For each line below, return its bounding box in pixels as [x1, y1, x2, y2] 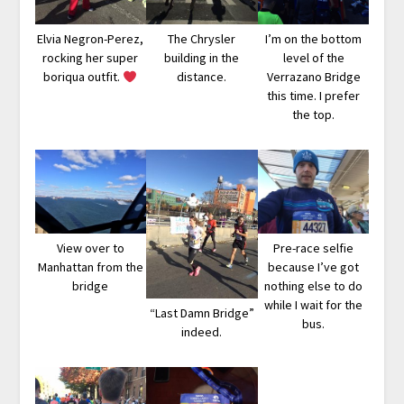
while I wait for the [264, 296, 363, 313]
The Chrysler [168, 31, 236, 48]
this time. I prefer [267, 87, 361, 105]
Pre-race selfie [273, 239, 354, 256]
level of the [282, 50, 344, 67]
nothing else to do [264, 277, 363, 294]
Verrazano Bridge [266, 69, 361, 86]
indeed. [181, 323, 223, 340]
